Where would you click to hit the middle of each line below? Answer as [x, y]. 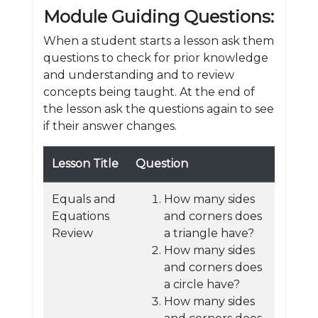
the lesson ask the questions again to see [159, 109]
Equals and [84, 199]
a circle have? [202, 284]
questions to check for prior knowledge [156, 58]
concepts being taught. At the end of [149, 92]
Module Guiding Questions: [159, 17]
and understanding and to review [139, 75]
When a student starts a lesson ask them [159, 41]
